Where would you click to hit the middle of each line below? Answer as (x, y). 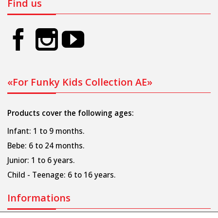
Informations (39, 198)
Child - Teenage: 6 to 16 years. (62, 175)
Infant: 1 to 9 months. (46, 131)
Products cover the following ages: (71, 113)
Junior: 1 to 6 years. (41, 160)
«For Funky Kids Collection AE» (80, 82)
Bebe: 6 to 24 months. (46, 145)
